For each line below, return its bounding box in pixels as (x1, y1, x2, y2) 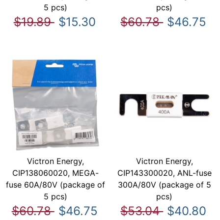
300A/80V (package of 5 (117, 180, 211, 190)
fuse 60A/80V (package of (6, 180, 106, 190)
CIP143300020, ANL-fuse (117, 168, 212, 178)
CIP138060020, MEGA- (12, 168, 99, 178)
